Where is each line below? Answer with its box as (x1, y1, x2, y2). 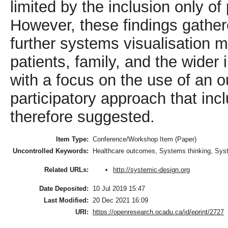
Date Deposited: (39, 185, 89, 193)
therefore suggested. (10, 108, 155, 126)
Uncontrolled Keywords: (13, 147, 89, 155)
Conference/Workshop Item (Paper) (93, 135, 196, 144)
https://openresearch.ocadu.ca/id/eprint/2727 (93, 208, 224, 216)
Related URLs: (44, 166, 89, 174)
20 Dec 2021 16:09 (93, 196, 148, 205)
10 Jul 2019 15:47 (93, 185, 145, 193)
